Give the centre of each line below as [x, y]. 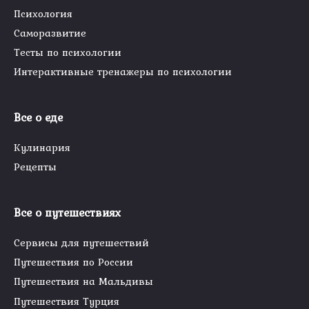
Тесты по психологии [68, 52]
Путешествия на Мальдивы [83, 281]
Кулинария [42, 148]
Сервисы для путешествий [81, 243]
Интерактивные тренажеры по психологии [123, 72]
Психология [43, 13]
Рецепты [35, 167]
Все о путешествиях [67, 213]
